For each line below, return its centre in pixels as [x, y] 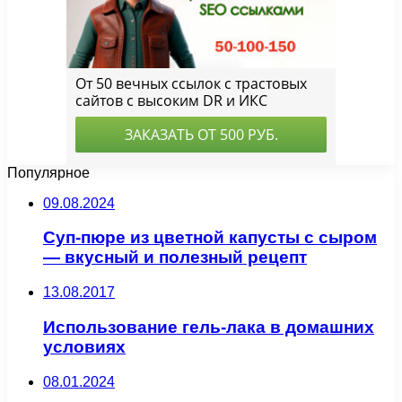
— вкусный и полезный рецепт [175, 258]
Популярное [48, 172]
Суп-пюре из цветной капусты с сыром [210, 238]
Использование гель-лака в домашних [209, 327]
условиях [84, 346]
